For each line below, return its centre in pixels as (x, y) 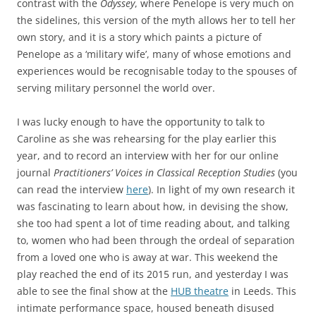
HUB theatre (200, 291)
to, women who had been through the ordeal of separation (156, 240)
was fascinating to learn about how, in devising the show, (153, 206)
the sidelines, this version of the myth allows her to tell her (156, 20)
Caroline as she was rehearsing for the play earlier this (147, 139)
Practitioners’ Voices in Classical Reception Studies (164, 172)
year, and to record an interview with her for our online (148, 156)
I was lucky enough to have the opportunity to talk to (141, 122)
